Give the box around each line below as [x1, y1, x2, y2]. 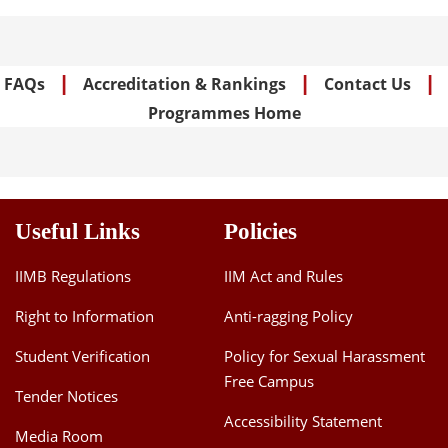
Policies [224, 218, 297, 244]
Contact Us [323, 72, 411, 95]
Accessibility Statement [224, 410, 382, 431]
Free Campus [224, 370, 314, 391]
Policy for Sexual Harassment [224, 345, 425, 366]
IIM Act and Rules [224, 265, 343, 286]
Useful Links [15, 218, 140, 244]
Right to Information [15, 305, 154, 326]
